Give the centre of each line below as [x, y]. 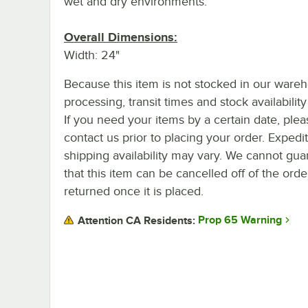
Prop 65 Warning [240, 220]
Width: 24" [92, 55]
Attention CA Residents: [136, 220]
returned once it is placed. [134, 191]
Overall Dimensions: [121, 37]
